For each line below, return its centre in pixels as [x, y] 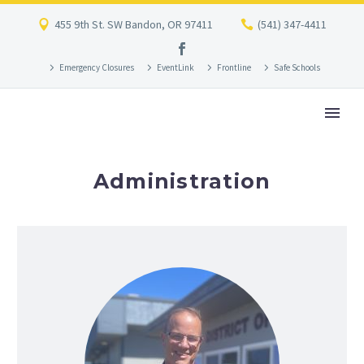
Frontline [234, 67]
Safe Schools [297, 67]
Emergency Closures [96, 67]
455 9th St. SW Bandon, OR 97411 [134, 24]
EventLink [175, 67]
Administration [182, 181]
